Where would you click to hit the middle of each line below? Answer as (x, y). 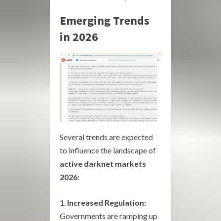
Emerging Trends (105, 21)
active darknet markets (103, 163)
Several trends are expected (106, 137)
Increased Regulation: (107, 202)
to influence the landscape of (108, 150)
